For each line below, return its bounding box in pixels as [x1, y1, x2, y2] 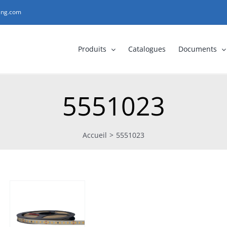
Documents [178, 44, 217, 54]
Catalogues [128, 44, 166, 54]
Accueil [83, 130, 107, 140]
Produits [78, 44, 107, 54]
